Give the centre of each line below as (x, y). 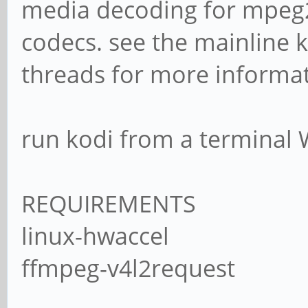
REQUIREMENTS (109, 203)
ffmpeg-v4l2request (128, 268)
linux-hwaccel (95, 236)
